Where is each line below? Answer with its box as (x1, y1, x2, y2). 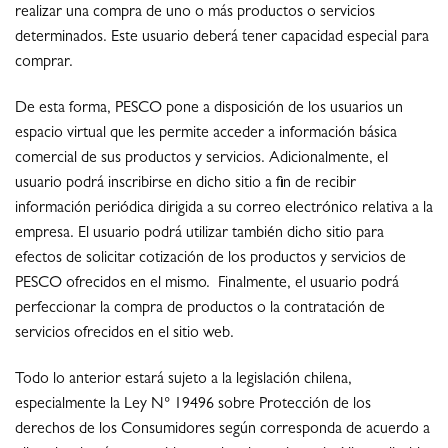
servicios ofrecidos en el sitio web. (15, 325, 234, 342)
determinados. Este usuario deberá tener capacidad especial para (15, 30, 429, 47)
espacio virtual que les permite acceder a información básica (15, 125, 397, 142)
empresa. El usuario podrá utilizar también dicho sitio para (15, 225, 384, 242)
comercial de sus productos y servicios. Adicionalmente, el (15, 150, 388, 167)
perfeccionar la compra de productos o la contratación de (15, 300, 385, 317)
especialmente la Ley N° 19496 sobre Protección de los (15, 396, 371, 413)
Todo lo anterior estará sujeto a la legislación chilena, (15, 371, 352, 388)
